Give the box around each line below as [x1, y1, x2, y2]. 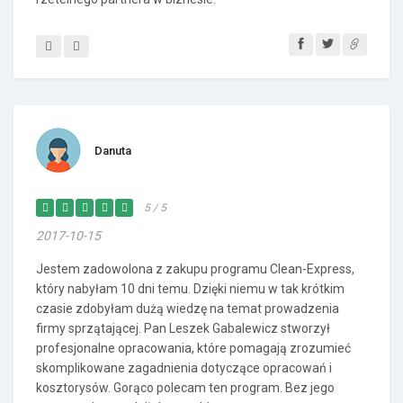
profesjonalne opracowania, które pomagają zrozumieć [36, 341, 351, 355]
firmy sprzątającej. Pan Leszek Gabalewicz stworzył [36, 321, 330, 336]
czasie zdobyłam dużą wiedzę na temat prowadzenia [36, 301, 339, 316]
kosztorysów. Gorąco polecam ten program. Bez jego [36, 381, 335, 395]
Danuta [94, 144, 131, 157]
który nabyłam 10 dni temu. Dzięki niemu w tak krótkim [36, 282, 345, 296]
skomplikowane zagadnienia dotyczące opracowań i [36, 361, 332, 375]
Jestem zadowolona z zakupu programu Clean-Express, [36, 262, 354, 276]
